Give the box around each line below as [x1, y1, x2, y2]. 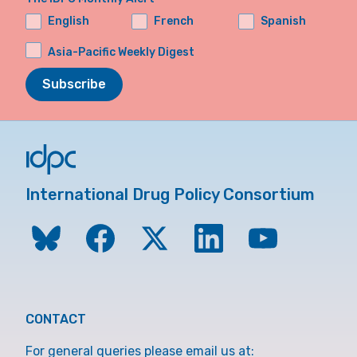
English [48, 14, 89, 28]
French [154, 14, 194, 28]
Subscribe [42, 76, 106, 92]
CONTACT [25, 312, 86, 327]
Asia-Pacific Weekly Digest [48, 45, 194, 59]
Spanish [260, 14, 306, 28]
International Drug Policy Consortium [25, 185, 315, 204]
